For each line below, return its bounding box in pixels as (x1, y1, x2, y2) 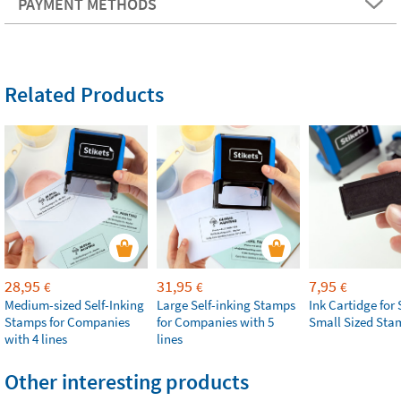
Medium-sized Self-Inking (4, 296, 144, 314)
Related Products (4, 81, 164, 109)
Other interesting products (4, 368, 249, 397)
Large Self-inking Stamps (157, 296, 295, 314)
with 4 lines (4, 330, 67, 348)
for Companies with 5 (157, 313, 274, 331)
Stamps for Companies (4, 313, 130, 331)
